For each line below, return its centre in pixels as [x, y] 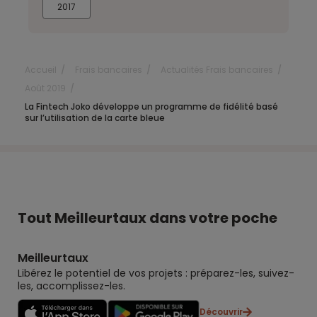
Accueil [41, 69]
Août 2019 [45, 88]
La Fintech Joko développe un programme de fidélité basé [151, 106]
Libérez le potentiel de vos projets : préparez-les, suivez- [156, 273]
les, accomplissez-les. [71, 286]
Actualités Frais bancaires [217, 69]
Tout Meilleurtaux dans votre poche [148, 218]
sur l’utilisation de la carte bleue [95, 117]
